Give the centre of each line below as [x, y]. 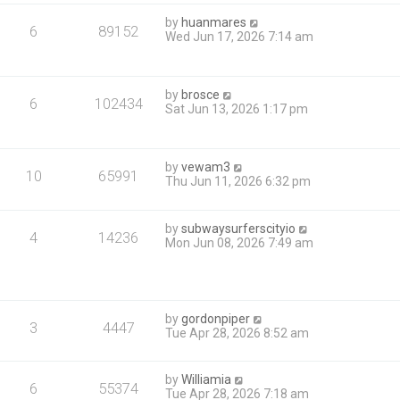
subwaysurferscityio [239, 228]
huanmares [214, 22]
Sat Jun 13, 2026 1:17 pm [237, 108]
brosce [201, 94]
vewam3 [206, 167]
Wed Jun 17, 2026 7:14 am [240, 36]
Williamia [207, 379]
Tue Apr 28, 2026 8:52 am [237, 333]
